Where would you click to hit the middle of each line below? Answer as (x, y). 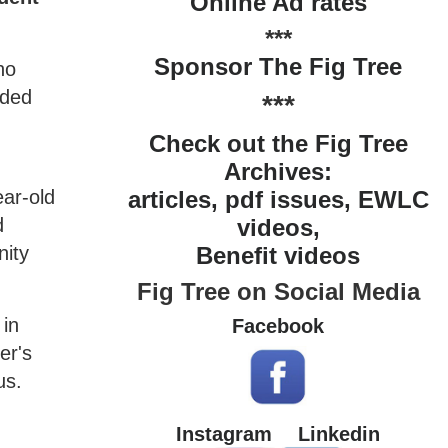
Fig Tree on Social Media (278, 291)
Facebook (278, 326)
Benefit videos (278, 255)
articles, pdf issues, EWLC (278, 199)
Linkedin (339, 434)
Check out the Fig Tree (278, 143)
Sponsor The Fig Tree (278, 66)
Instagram (224, 434)
